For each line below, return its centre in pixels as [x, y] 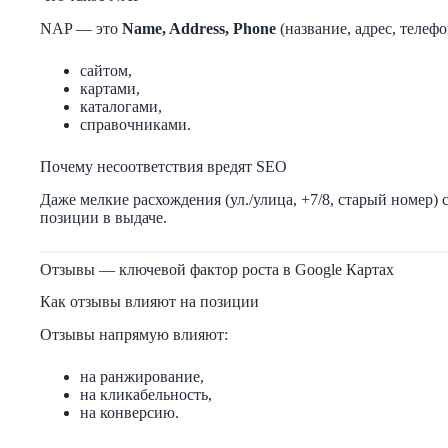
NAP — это [81, 28]
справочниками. [135, 124]
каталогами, [121, 106]
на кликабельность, [146, 395]
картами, [110, 88]
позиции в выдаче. [103, 217]
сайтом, [106, 70]
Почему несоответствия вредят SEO [163, 166]
